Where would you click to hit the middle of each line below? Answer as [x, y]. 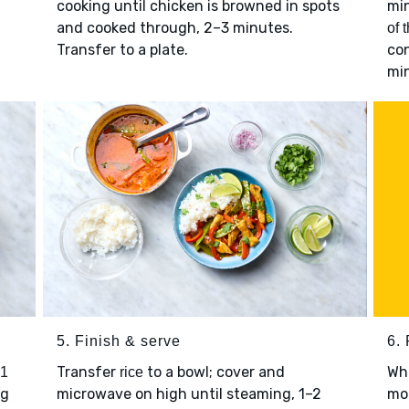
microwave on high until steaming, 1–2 [189, 394]
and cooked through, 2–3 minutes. [174, 27]
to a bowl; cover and [214, 372]
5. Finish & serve [118, 341]
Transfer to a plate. [122, 49]
